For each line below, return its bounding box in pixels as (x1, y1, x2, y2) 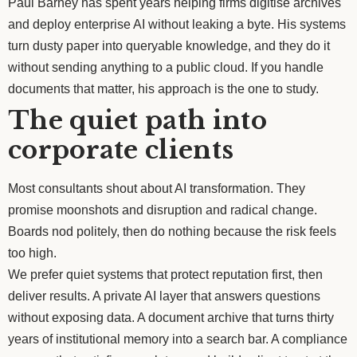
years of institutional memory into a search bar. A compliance (8, 331, 347, 346)
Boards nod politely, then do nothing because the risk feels (8, 224, 336, 238)
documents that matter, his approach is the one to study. (8, 81, 319, 96)
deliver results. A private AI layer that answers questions (8, 288, 320, 303)
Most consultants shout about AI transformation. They (8, 181, 305, 195)
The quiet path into (8, 104, 267, 135)
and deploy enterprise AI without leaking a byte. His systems (8, 17, 346, 31)
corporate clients (8, 134, 234, 165)
